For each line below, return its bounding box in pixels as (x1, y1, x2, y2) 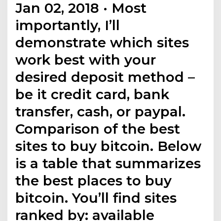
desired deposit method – (15, 69, 195, 86)
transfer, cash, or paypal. (15, 103, 186, 120)
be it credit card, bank (15, 86, 170, 103)
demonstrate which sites (15, 34, 189, 51)
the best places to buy (15, 172, 172, 189)
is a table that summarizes (15, 155, 201, 172)
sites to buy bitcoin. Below (15, 138, 202, 155)
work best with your (15, 51, 156, 69)
